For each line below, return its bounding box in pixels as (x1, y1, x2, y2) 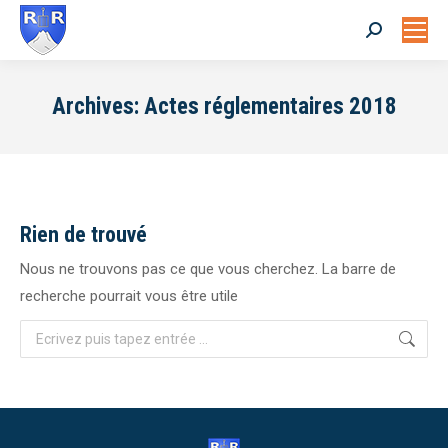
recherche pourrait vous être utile (20, 287, 238, 305)
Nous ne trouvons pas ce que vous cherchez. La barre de (20, 260, 396, 278)
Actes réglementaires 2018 (143, 93, 397, 120)
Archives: (51, 93, 144, 120)
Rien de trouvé (20, 222, 147, 247)
